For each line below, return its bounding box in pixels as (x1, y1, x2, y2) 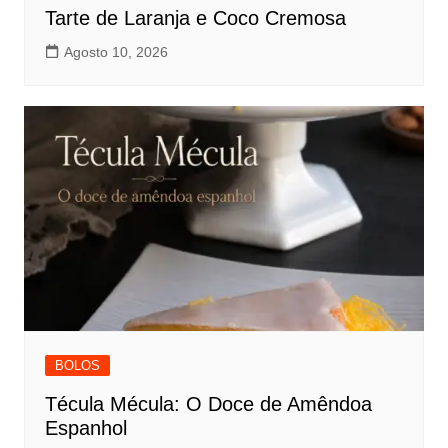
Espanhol (44, 417, 127, 440)
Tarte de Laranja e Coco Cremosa (44, 7, 346, 30)
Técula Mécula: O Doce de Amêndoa (44, 393, 372, 416)
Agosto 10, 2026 (63, 44, 168, 61)
